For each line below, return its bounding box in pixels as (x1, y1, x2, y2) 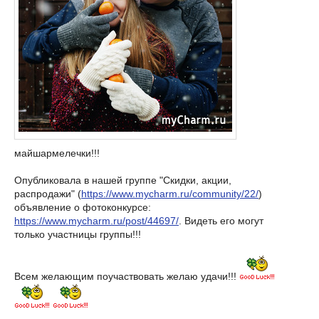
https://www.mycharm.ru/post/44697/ (14, 215, 179, 226)
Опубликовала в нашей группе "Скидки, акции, (14, 174, 231, 186)
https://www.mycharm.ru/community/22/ (81, 188, 258, 199)
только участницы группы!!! (14, 229, 141, 240)
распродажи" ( (14, 188, 81, 199)
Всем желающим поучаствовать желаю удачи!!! (14, 271, 239, 282)
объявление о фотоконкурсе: (14, 202, 151, 213)
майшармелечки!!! (14, 147, 100, 159)
